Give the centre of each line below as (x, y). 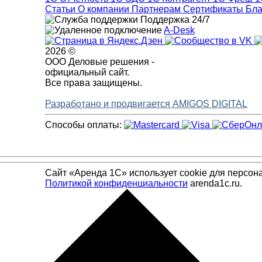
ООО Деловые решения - (100, 62)
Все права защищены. (94, 83)
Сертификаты (214, 9)
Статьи (61, 9)
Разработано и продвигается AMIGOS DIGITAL (146, 104)
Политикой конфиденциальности (116, 184)
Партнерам (157, 9)
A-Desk (179, 30)
